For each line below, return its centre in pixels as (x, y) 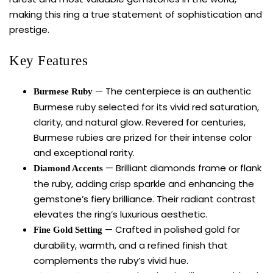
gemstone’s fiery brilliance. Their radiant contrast (145, 199)
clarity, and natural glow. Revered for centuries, (140, 122)
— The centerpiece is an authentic (172, 91)
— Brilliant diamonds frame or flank (182, 168)
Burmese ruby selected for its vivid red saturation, (146, 107)
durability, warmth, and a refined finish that (131, 246)
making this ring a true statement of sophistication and (136, 14)
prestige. (29, 29)
